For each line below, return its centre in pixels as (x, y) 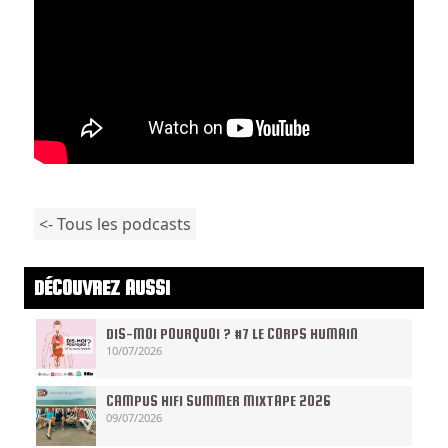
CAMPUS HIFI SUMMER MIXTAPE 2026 (218, 401)
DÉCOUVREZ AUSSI (102, 288)
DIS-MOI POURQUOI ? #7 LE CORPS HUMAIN (232, 334)
